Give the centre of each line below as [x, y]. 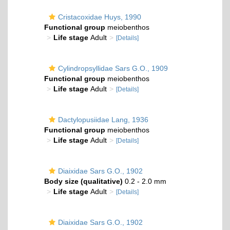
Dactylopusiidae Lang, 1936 [103, 120]
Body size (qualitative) [83, 181]
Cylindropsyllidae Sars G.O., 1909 [113, 68]
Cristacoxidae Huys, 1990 [100, 17]
